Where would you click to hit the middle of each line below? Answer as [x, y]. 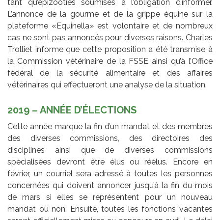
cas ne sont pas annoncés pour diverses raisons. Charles [110, 37]
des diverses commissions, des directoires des [110, 138]
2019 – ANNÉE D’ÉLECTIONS [72, 110]
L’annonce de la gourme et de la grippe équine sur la [110, 14]
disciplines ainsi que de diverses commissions [110, 150]
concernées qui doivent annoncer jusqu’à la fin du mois [110, 185]
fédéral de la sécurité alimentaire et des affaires [110, 73]
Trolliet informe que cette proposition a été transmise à [110, 49]
